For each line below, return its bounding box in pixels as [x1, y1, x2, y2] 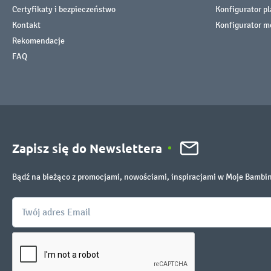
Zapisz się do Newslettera [12, 140, 162, 156]
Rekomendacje [12, 35, 65, 46]
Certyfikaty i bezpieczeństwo [12, 4, 116, 15]
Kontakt [12, 19, 41, 30]
